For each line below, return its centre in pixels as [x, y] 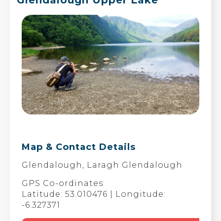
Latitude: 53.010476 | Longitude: [94, 194]
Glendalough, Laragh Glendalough [102, 165]
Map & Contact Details [79, 147]
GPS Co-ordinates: [64, 184]
